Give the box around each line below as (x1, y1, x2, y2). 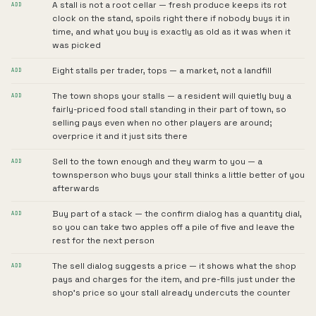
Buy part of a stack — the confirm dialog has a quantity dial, (52, 208, 302, 219)
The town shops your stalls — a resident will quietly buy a (52, 90, 291, 102)
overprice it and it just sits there (52, 130, 188, 142)
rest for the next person (52, 235, 154, 246)
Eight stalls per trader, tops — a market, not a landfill (52, 65, 272, 76)
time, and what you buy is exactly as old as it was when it (52, 26, 291, 37)
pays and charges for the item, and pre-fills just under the (52, 274, 296, 285)
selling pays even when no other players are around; (52, 117, 272, 128)
